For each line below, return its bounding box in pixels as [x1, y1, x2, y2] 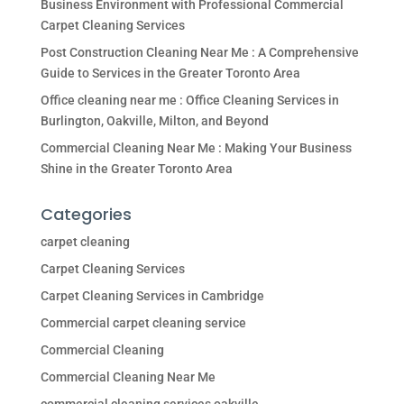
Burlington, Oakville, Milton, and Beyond [40, 114, 269, 129]
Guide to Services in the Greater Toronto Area [40, 66, 300, 81]
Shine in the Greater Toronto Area [40, 161, 233, 177]
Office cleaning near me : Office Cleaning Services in [40, 93, 339, 108]
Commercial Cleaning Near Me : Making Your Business [40, 141, 352, 156]
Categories [40, 203, 132, 226]
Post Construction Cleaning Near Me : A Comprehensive [40, 45, 359, 60]
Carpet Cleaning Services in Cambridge [40, 289, 264, 304]
